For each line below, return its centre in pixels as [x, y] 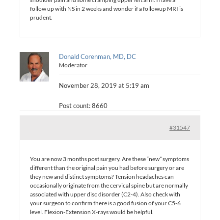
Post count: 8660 [83, 105]
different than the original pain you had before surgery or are [107, 167]
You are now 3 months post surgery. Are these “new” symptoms [110, 159]
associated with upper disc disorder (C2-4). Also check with [105, 194]
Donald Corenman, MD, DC [97, 56]
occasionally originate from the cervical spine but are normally [109, 185]
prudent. [41, 17]
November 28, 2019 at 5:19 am [104, 85]
